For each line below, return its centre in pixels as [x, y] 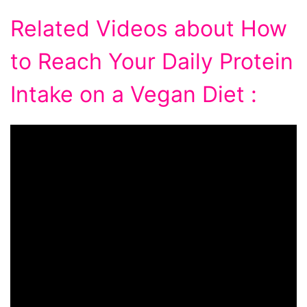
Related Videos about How [149, 28]
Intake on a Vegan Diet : [134, 94]
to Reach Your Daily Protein [152, 61]
